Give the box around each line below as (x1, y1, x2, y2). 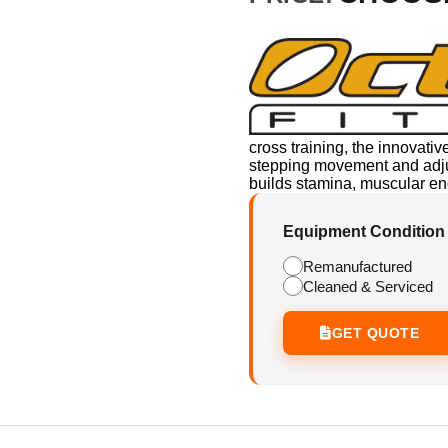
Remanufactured (303, 257, 412, 275)
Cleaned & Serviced (303, 277, 433, 295)
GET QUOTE (331, 325, 419, 342)
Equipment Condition (283, 223, 445, 241)
